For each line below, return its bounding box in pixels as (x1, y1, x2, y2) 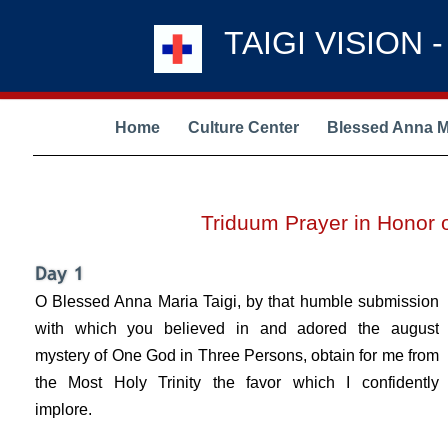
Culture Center (188, 119, 299, 136)
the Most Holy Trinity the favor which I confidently (35, 374, 439, 391)
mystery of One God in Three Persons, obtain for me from (35, 347, 439, 364)
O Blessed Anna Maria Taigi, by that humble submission (35, 293, 439, 310)
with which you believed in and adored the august (35, 320, 439, 337)
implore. (35, 401, 92, 418)
